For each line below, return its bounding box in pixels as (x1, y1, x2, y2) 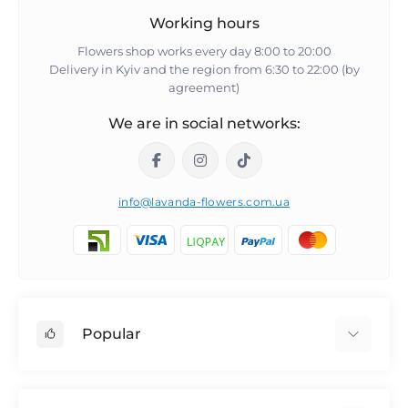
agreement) (168, 80, 240, 95)
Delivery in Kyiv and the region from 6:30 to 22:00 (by (48, 62, 360, 76)
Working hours (148, 15, 260, 32)
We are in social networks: (107, 115, 301, 132)
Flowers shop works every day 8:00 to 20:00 (76, 44, 331, 58)
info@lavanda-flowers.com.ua (117, 195, 291, 209)
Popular (82, 325, 141, 342)
